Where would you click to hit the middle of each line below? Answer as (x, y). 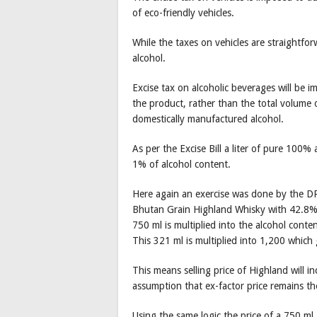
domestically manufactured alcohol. (208, 119)
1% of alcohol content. (181, 165)
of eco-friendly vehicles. (183, 13)
